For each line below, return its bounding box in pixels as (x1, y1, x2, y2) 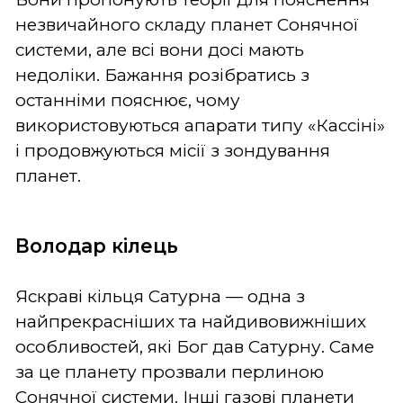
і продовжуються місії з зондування (15, 139, 330, 161)
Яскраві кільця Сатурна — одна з (15, 285, 305, 307)
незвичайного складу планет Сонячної (15, 13, 359, 35)
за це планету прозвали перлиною (15, 361, 324, 382)
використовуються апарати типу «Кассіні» (15, 114, 385, 136)
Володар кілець (15, 233, 178, 257)
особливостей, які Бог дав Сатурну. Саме (15, 336, 374, 357)
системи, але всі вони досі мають (15, 39, 304, 60)
